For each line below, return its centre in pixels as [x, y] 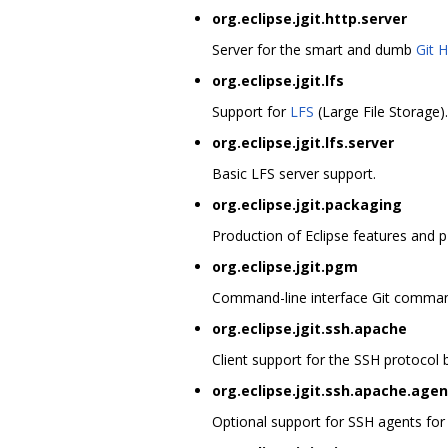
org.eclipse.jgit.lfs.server [303, 142]
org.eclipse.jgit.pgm [285, 266]
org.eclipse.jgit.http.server [309, 18]
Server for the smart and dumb [314, 49]
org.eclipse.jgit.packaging [307, 204]
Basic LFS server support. [294, 173]
